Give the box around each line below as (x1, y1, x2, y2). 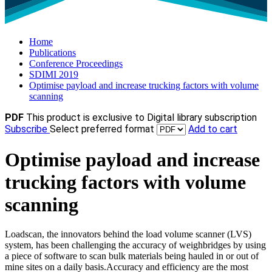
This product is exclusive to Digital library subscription (26, 112, 257, 124)
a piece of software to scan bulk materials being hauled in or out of (5, 251, 259, 262)
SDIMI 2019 (29, 69, 78, 80)
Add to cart (188, 123, 237, 135)
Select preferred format (50, 123, 157, 135)
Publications (29, 47, 76, 58)
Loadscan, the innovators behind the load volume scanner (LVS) (5, 229, 251, 240)
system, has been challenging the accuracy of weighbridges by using (5, 240, 266, 251)
